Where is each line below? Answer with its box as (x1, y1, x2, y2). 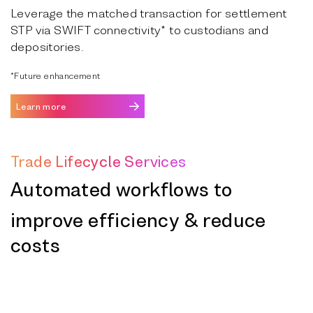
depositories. (10, 38, 85, 54)
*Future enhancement (10, 69, 101, 81)
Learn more (16, 100, 66, 112)
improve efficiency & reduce (10, 208, 266, 232)
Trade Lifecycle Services (10, 152, 187, 170)
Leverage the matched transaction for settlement (10, 5, 287, 20)
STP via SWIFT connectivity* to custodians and (10, 22, 268, 37)
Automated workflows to (10, 177, 233, 201)
